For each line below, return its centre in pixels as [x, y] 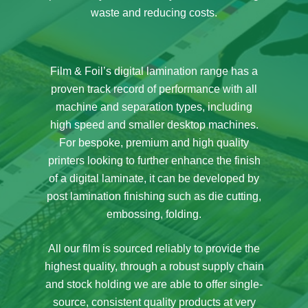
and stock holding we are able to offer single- [154, 284]
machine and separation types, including [154, 107]
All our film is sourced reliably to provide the [154, 248]
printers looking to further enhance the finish [154, 160]
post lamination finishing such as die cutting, [154, 196]
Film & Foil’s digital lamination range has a [154, 71]
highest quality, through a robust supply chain [154, 266]
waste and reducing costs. [154, 12]
